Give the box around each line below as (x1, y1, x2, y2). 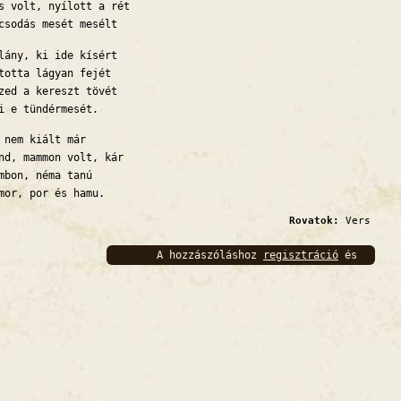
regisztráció (263, 249, 338, 262)
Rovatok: (289, 215, 346, 227)
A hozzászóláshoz (157, 249, 263, 262)
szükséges (294, 269, 357, 282)
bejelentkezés (213, 269, 294, 282)
